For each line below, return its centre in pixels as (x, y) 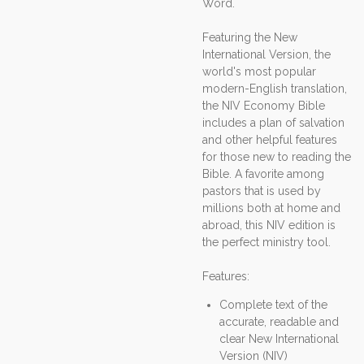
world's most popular (259, 71)
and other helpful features (270, 139)
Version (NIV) (253, 355)
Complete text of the (273, 304)
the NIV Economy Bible (264, 105)
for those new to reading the (277, 156)
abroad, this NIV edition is (269, 225)
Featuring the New (250, 37)
